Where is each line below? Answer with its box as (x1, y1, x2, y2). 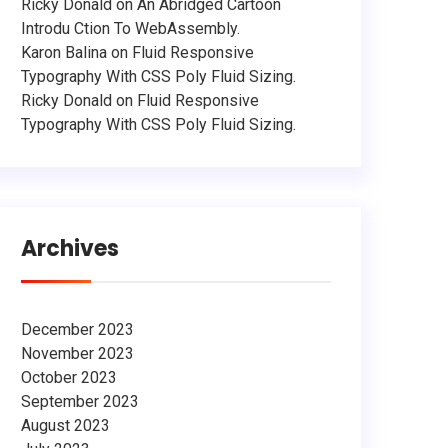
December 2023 (21, 320, 134, 339)
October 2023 (21, 368, 117, 387)
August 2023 (21, 416, 110, 435)
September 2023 (21, 392, 139, 411)
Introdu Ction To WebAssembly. (21, 19, 240, 38)
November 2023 (21, 344, 134, 363)
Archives (21, 233, 119, 264)
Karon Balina (21, 43, 107, 62)
